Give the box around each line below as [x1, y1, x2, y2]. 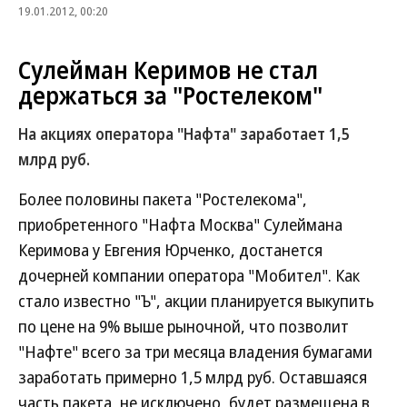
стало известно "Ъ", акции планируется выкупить [18, 290, 374, 312]
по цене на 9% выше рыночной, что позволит [18, 315, 349, 337]
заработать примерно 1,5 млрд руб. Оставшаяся [18, 366, 367, 388]
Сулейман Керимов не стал [18, 54, 318, 86]
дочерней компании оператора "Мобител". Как [18, 264, 360, 286]
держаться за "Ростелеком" [18, 79, 323, 112]
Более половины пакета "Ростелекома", [18, 188, 307, 210]
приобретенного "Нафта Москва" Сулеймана [18, 213, 342, 235]
